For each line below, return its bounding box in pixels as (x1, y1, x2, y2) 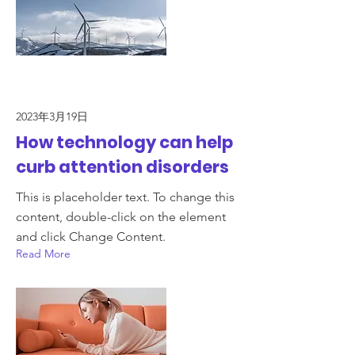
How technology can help (16, 131, 233, 154)
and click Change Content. (16, 229, 166, 244)
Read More (16, 246, 71, 261)
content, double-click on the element (16, 209, 226, 224)
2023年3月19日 (16, 109, 88, 124)
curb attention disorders (16, 155, 229, 178)
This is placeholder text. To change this (16, 189, 235, 204)
